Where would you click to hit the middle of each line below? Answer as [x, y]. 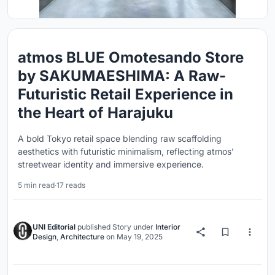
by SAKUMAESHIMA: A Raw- [122, 76]
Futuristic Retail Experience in [126, 94]
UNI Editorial [54, 227]
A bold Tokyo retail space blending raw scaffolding [120, 138]
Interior [168, 227]
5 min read [36, 185]
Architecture [82, 237]
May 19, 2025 [140, 237]
